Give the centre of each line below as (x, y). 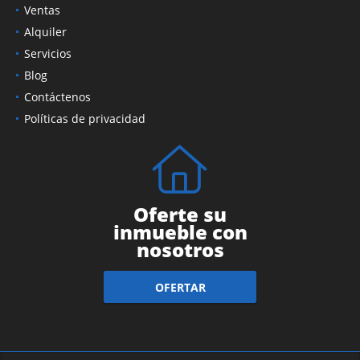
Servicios (48, 54)
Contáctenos (57, 97)
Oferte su (180, 215)
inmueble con (180, 232)
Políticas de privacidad (85, 119)
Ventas (42, 10)
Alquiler (45, 32)
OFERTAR (180, 287)
